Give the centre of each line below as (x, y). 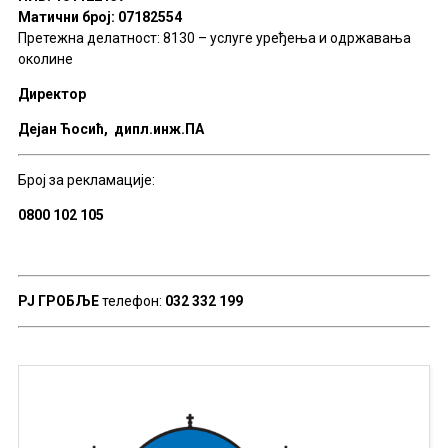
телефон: (131, 300)
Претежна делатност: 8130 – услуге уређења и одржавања (214, 37)
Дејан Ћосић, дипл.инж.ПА (110, 128)
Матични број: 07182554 (99, 16)
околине (45, 58)
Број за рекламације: (86, 179)
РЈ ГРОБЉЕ (58, 300)
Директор (51, 93)
